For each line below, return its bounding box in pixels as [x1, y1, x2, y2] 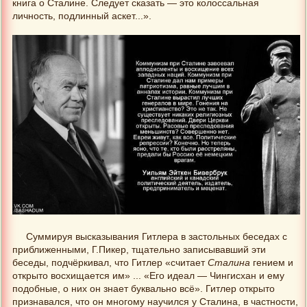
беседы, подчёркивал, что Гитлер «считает [12, 258, 208, 269]
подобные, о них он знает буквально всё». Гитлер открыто [12, 284, 275, 295]
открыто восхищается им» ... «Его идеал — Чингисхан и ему [12, 271, 284, 282]
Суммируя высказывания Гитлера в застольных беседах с [26, 232, 288, 243]
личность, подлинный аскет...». [12, 11, 151, 22]
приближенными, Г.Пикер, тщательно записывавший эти [12, 245, 266, 256]
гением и [250, 258, 293, 269]
